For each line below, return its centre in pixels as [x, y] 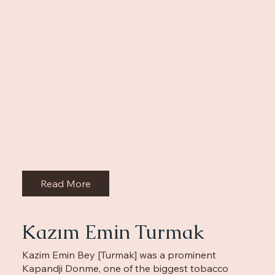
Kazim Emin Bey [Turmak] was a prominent [119, 254]
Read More [66, 183]
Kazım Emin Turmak [113, 232]
